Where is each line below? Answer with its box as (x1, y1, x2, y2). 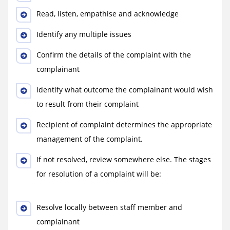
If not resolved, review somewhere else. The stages (36, 155, 211, 164)
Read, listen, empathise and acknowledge (36, 9, 179, 18)
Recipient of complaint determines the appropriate (36, 120, 212, 129)
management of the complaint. (36, 134, 143, 144)
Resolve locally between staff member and (36, 202, 182, 212)
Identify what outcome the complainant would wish (36, 85, 213, 94)
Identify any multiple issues (36, 29, 131, 39)
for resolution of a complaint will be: (36, 169, 161, 179)
